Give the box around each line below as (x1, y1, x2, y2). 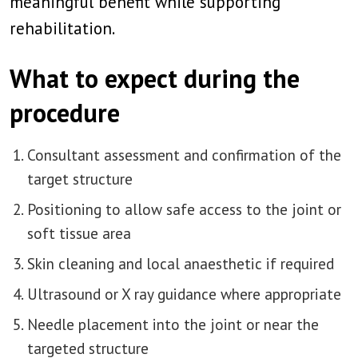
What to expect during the (10, 62, 300, 95)
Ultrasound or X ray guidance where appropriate (27, 284, 341, 304)
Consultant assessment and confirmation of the (27, 145, 341, 165)
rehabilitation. (10, 18, 115, 39)
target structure (27, 169, 133, 189)
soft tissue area (27, 223, 131, 243)
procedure (10, 96, 120, 129)
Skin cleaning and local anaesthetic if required (27, 253, 334, 273)
